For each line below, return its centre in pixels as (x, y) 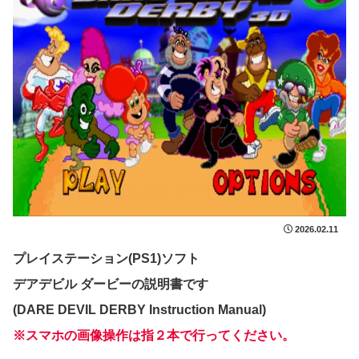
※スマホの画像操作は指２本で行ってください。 (154, 336)
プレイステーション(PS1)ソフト (106, 259)
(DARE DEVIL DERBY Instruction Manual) (139, 310)
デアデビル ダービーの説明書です (111, 284)
